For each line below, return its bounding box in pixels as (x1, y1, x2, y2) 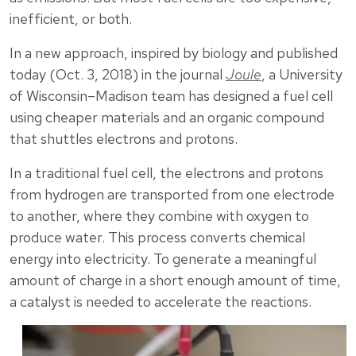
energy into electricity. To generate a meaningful (10, 250, 316, 269)
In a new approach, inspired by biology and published (10, 44, 338, 63)
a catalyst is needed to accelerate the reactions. (10, 292, 311, 311)
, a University (261, 65, 342, 84)
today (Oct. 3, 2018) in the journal (10, 65, 226, 84)
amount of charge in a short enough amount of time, (10, 271, 341, 290)
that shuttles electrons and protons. (10, 130, 238, 149)
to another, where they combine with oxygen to (10, 207, 309, 226)
